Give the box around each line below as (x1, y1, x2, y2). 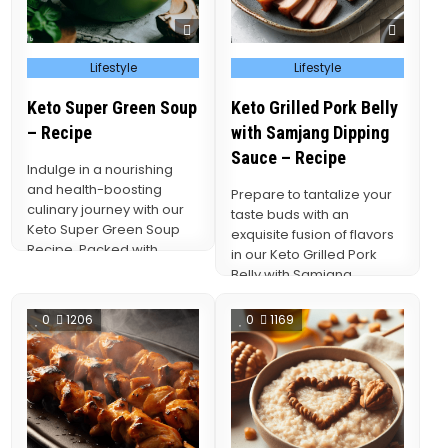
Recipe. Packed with (27, 240, 159, 260)
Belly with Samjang (231, 265, 353, 285)
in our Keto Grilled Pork (231, 245, 378, 265)
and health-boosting (27, 180, 163, 200)
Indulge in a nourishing (27, 160, 174, 180)
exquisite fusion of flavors (231, 225, 395, 245)
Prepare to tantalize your (231, 185, 393, 205)
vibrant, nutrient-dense (27, 260, 177, 280)
